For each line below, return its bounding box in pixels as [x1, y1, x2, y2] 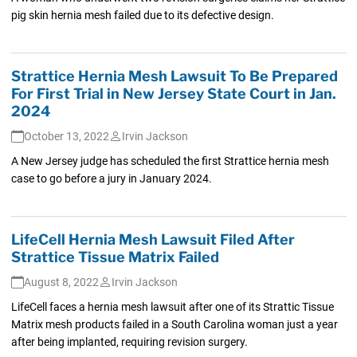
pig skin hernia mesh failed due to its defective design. [10, 8, 274, 22]
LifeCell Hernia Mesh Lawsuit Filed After [10, 230, 295, 248]
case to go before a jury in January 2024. [10, 171, 212, 185]
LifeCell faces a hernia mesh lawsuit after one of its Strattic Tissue [10, 300, 334, 313]
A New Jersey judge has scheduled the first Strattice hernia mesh [10, 154, 329, 167]
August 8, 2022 [23, 275, 99, 288]
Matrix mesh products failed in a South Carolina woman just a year [10, 317, 338, 331]
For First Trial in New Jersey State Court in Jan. [10, 84, 336, 102]
